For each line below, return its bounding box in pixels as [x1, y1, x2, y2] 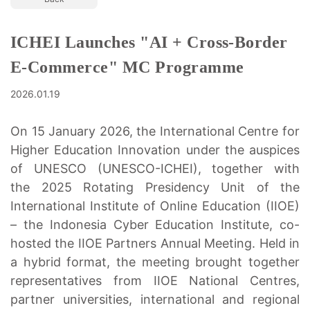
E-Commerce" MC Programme [10, 57, 244, 76]
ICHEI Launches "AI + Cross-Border [10, 33, 288, 51]
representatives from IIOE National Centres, [10, 273, 300, 288]
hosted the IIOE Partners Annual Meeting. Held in [10, 235, 300, 250]
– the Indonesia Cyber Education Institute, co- [10, 217, 300, 232]
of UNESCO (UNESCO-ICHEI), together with [10, 161, 300, 176]
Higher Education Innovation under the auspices [10, 142, 300, 157]
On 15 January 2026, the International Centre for [10, 123, 300, 138]
